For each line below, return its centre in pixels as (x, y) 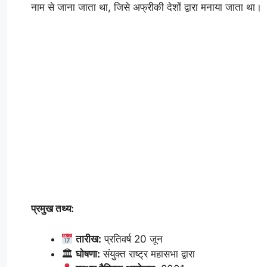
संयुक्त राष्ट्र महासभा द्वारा (148, 254)
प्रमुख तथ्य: (52, 209)
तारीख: (89, 239)
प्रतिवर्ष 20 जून (132, 239)
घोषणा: (88, 254)
